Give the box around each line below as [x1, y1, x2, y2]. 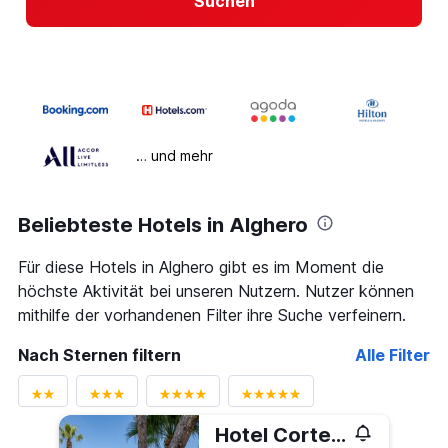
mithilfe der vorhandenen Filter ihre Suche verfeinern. [18, 305, 406, 326]
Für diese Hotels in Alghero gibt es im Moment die [18, 257, 384, 278]
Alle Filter [355, 345, 430, 366]
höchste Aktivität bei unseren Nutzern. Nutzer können [18, 281, 414, 302]
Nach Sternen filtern [18, 345, 181, 366]
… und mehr [136, 147, 213, 165]
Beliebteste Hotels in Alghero [18, 213, 308, 238]
